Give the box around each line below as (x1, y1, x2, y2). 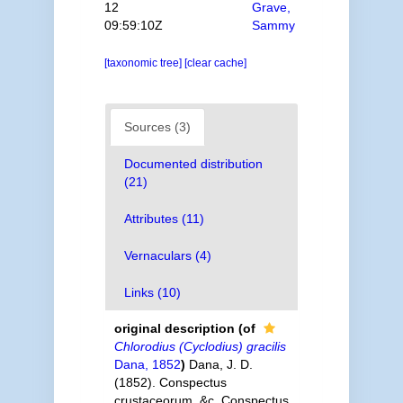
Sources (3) (123, 120, 191, 134)
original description (113, 321, 235, 336)
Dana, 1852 (113, 357, 181, 372)
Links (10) (123, 285, 181, 300)
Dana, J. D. (188, 357, 253, 372)
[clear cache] (184, 57, 246, 69)
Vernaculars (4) (123, 248, 211, 263)
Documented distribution (123, 157, 263, 171)
